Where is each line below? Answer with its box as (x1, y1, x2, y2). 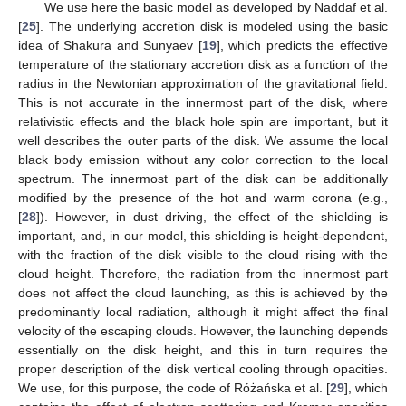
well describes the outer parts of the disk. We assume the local (18, 132, 388, 148)
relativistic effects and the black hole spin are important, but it (18, 113, 388, 129)
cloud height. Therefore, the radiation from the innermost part (18, 266, 388, 281)
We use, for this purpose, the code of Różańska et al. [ (18, 380, 330, 395)
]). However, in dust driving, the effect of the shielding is (36, 208, 388, 224)
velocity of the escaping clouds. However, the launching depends (18, 323, 388, 338)
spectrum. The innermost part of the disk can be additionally (18, 170, 388, 186)
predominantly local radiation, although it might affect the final (18, 304, 388, 319)
